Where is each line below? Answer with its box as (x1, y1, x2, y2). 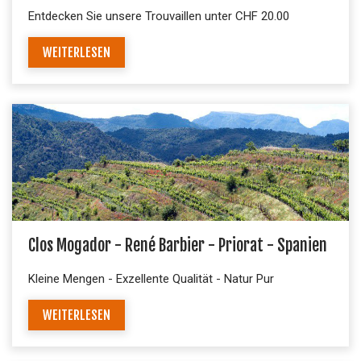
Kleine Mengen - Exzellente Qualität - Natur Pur (28, 271, 274, 286)
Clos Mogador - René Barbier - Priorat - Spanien (28, 234, 327, 255)
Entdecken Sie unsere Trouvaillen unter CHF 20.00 (28, 8, 289, 23)
